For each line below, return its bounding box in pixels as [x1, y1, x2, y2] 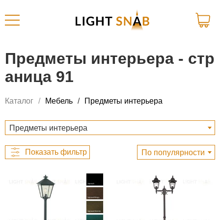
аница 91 [5, 68, 74, 86]
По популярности [141, 148, 205, 157]
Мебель [45, 96, 73, 105]
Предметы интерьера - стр [5, 50, 215, 68]
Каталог [5, 96, 33, 105]
